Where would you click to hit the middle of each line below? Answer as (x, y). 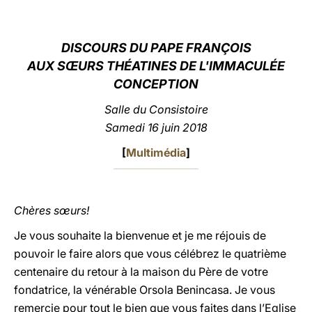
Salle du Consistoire (156, 109)
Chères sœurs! (52, 210)
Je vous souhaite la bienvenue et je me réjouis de (140, 235)
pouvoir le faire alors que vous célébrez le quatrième (150, 253)
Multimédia (156, 153)
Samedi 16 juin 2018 (156, 127)
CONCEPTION (156, 84)
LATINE (239, 23)
